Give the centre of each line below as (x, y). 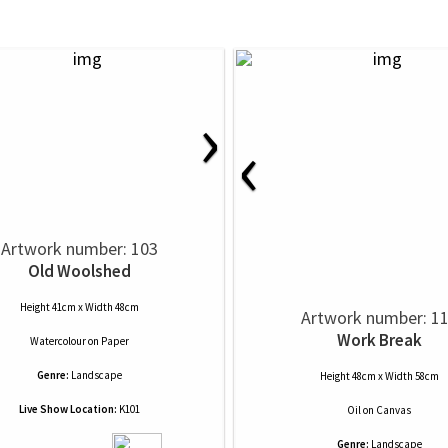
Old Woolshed (79, 271)
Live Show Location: (67, 409)
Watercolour (57, 341)
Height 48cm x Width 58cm (379, 376)
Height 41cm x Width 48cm (79, 307)
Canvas (393, 410)
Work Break (379, 340)
